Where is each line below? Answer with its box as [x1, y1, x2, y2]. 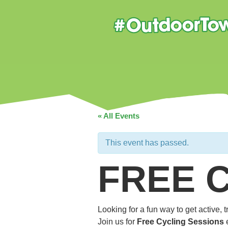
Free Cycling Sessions [137, 217, 224, 226]
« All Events [98, 111, 139, 120]
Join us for [98, 217, 137, 226]
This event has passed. [105, 138, 189, 147]
